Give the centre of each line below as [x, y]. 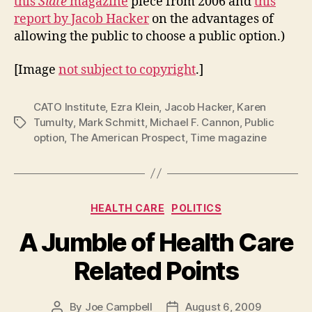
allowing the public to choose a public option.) [149, 37]
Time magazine [228, 137]
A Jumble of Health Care [156, 243]
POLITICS [197, 208]
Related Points [156, 271]
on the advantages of [211, 19]
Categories [186, 205]
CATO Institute [70, 107]
